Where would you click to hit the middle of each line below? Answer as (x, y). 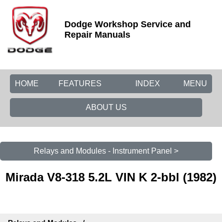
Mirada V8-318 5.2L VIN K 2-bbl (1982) (111, 177)
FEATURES (80, 83)
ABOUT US (106, 107)
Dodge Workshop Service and (128, 24)
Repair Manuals (97, 35)
